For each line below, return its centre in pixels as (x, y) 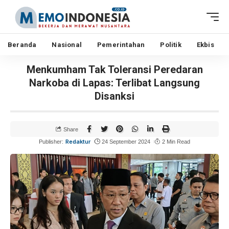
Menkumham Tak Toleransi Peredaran (114, 70)
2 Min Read (176, 142)
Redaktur (78, 142)
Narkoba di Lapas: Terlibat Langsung (114, 83)
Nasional (67, 44)
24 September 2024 (126, 142)
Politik (171, 44)
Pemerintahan (121, 44)
